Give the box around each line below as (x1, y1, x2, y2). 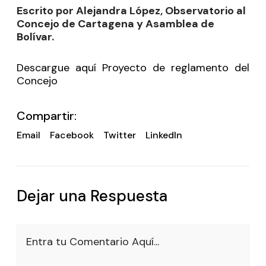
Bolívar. (17, 30, 54, 44)
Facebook (50, 129, 94, 141)
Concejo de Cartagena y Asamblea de (17, 17, 214, 31)
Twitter (103, 129, 136, 141)
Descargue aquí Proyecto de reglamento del (17, 61, 249, 75)
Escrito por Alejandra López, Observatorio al (17, 4, 246, 18)
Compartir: (17, 108, 77, 123)
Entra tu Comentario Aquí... (26, 235, 159, 249)
